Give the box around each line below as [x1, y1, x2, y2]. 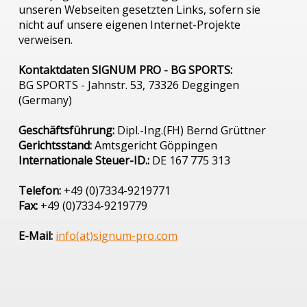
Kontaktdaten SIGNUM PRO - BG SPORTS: [19, 62, 233, 78]
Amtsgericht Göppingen [92, 138, 218, 153]
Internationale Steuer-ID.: [19, 153, 150, 169]
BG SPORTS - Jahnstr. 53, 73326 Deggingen [19, 77, 240, 93]
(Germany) [19, 93, 73, 108]
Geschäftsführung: [19, 123, 115, 138]
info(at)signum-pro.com [56, 228, 178, 244]
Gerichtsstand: [19, 138, 93, 153]
